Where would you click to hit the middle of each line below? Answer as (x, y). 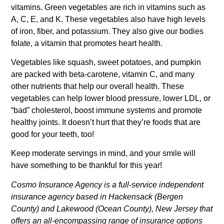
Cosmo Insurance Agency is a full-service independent (107, 184)
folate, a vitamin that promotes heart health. (87, 43)
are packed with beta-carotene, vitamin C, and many (103, 74)
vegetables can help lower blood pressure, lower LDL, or (111, 98)
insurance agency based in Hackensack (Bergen (97, 196)
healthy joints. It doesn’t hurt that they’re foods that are (106, 122)
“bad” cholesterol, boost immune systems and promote (107, 110)
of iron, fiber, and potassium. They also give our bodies (107, 31)
